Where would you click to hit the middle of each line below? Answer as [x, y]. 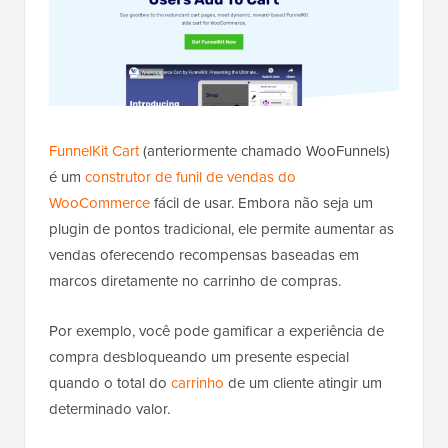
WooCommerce [99, 202]
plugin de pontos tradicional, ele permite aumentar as [221, 228]
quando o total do [110, 382]
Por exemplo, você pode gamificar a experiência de [216, 330]
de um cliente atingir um [303, 382]
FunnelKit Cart [94, 150]
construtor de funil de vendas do [190, 176]
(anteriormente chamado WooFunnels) [264, 150]
